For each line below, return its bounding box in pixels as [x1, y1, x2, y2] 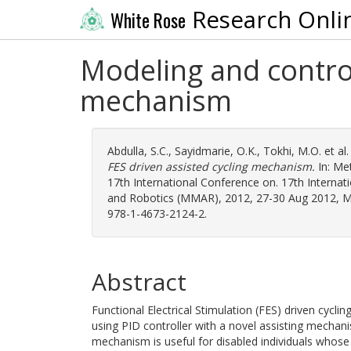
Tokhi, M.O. [263, 143, 321, 158]
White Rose [110, 6, 186, 34]
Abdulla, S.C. [107, 143, 168, 158]
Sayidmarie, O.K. [175, 143, 257, 158]
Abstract [92, 266, 186, 298]
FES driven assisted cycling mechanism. [107, 159, 315, 174]
